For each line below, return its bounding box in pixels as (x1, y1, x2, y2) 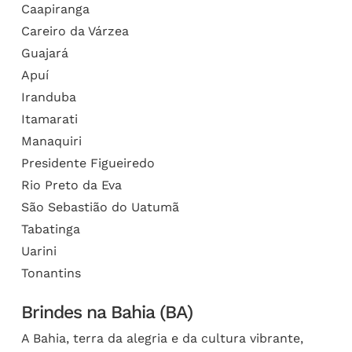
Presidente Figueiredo (20, 155, 155, 170)
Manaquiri (20, 133, 82, 148)
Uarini (20, 243, 57, 258)
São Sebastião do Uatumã (20, 199, 179, 214)
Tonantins (20, 265, 81, 280)
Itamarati (20, 111, 78, 126)
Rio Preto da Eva (20, 177, 122, 192)
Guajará (20, 45, 68, 60)
